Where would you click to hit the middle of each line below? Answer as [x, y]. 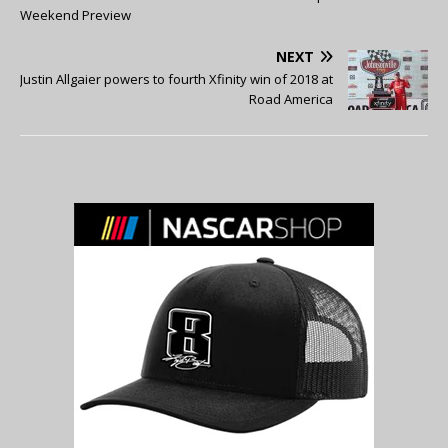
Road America [291, 99]
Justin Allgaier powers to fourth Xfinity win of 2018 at [176, 79]
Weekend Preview [75, 15]
